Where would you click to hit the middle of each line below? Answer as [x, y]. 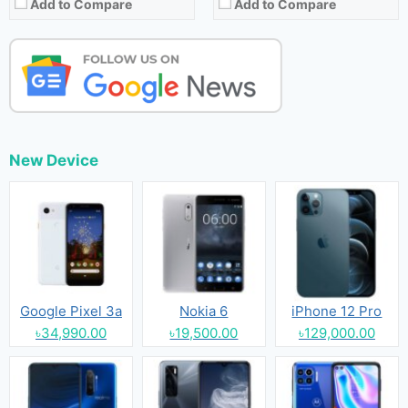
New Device [54, 160]
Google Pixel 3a [71, 311]
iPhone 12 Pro [337, 311]
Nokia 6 [204, 311]
